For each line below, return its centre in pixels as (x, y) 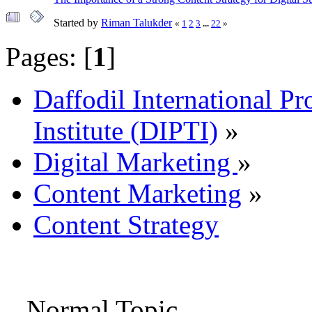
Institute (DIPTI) (126, 130)
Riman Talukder (136, 22)
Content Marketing (138, 193)
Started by (77, 22)
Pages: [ (49, 56)
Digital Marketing (135, 162)
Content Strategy (126, 224)
